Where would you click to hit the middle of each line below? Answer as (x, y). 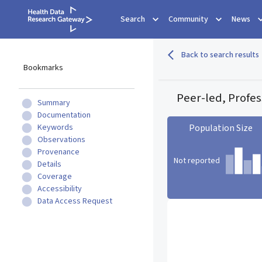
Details (49, 164)
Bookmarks (43, 68)
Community (188, 19)
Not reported (196, 161)
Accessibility (60, 189)
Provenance (58, 152)
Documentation (64, 115)
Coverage (55, 177)
